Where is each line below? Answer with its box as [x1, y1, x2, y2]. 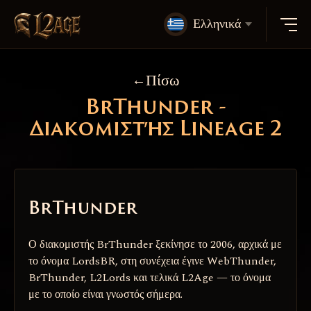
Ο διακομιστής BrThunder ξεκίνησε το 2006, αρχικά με [28, 235, 282, 253]
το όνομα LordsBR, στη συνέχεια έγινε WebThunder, [28, 252, 276, 269]
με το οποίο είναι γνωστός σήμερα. [28, 285, 183, 303]
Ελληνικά [193, 15, 241, 33]
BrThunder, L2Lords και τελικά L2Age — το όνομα [28, 269, 271, 286]
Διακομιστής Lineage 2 [29, 120, 282, 140]
